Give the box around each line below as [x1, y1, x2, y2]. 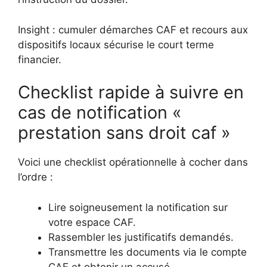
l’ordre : [18, 171, 53, 184]
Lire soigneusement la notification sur [48, 201, 228, 213]
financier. [18, 53, 61, 66]
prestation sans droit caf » [18, 122, 231, 144]
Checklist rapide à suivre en [18, 82, 244, 103]
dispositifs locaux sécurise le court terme [18, 38, 214, 51]
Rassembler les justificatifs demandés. [48, 231, 234, 243]
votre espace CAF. [48, 216, 136, 228]
